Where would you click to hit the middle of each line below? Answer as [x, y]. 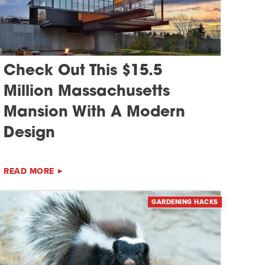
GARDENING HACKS [185, 201]
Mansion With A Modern [95, 112]
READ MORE [29, 171]
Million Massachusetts [87, 92]
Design [30, 133]
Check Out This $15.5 [83, 71]
